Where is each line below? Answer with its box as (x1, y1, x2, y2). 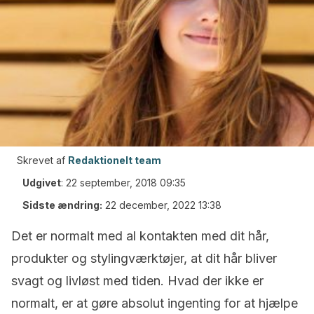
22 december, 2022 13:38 (105, 199, 221, 211)
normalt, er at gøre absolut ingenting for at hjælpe (11, 296, 298, 310)
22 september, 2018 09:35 (66, 177, 186, 189)
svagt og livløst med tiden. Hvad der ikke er (11, 273, 264, 288)
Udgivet (22, 177, 61, 189)
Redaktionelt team (68, 154, 161, 166)
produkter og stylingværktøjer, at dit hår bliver (11, 251, 277, 266)
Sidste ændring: (22, 199, 102, 211)
